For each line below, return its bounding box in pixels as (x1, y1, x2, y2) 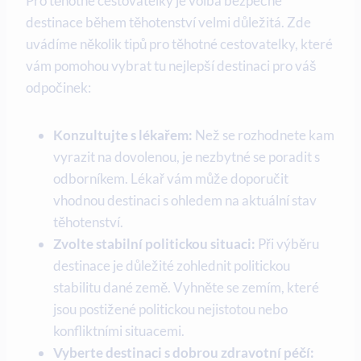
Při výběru (255, 235, 319, 253)
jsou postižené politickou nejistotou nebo (53, 301, 288, 318)
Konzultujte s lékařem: (53, 127, 193, 144)
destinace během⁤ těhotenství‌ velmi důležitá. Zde (26, 14, 311, 31)
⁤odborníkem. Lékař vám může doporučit (53, 170, 288, 188)
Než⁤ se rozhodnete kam (193, 127, 334, 144)
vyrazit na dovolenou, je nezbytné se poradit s (53, 148, 320, 166)
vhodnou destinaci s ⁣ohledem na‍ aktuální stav (53, 192, 317, 210)
